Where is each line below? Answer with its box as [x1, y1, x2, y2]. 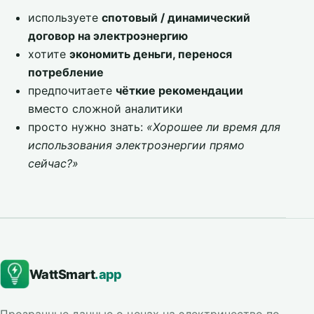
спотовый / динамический [102, 11, 250, 25]
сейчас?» [28, 156, 78, 170]
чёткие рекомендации [116, 83, 243, 97]
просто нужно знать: [28, 120, 146, 134]
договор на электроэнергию [28, 29, 188, 43]
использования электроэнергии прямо [28, 138, 245, 152]
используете [28, 11, 102, 25]
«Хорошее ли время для [146, 120, 280, 134]
